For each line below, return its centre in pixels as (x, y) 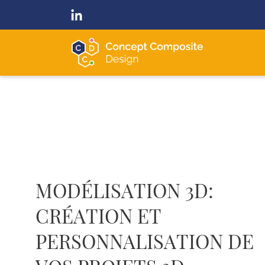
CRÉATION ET (98, 216)
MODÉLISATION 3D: (125, 190)
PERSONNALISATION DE (145, 241)
